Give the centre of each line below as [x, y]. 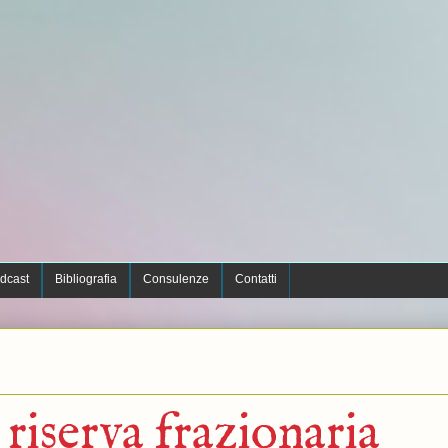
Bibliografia [85, 279]
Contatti [255, 279]
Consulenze [175, 279]
